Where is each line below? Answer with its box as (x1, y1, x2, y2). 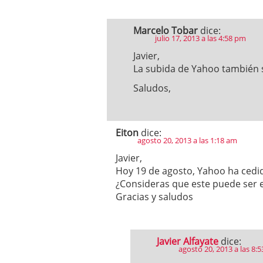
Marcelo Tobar (133, 24, 198, 37)
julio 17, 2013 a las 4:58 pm (155, 33, 246, 43)
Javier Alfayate (157, 235, 218, 248)
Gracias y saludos (116, 190, 193, 203)
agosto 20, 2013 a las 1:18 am (137, 135, 237, 146)
